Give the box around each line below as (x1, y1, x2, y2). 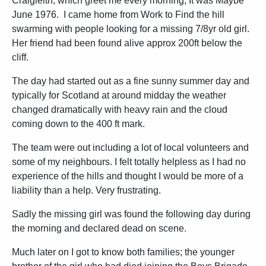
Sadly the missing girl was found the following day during (12, 209, 251, 219)
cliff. (12, 52, 28, 62)
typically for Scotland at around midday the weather (12, 90, 226, 100)
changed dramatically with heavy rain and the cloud (12, 104, 227, 115)
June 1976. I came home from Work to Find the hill (12, 9, 224, 20)
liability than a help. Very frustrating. (12, 185, 161, 195)
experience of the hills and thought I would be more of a (12, 171, 243, 181)
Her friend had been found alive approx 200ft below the (12, 38, 242, 48)
